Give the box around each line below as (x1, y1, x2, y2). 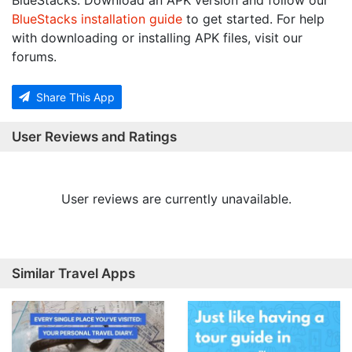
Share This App (33, 90, 115, 104)
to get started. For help (182, 11, 324, 27)
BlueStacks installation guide (12, 11, 182, 27)
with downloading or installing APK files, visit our (12, 30, 302, 46)
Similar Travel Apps (12, 266, 135, 282)
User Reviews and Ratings (12, 129, 177, 145)
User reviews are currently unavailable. (60, 191, 291, 207)
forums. (12, 49, 57, 65)
